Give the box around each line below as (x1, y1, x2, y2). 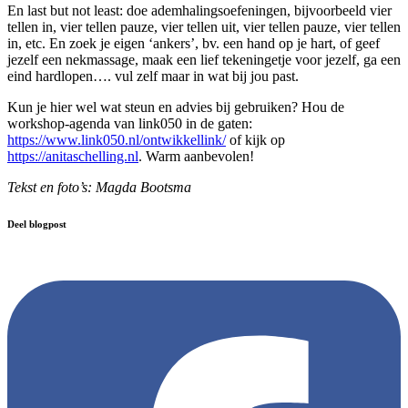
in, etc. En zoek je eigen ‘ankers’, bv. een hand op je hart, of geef (7, 36, 380, 52)
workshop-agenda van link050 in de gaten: (7, 116, 252, 132)
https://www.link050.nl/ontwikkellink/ (7, 132, 226, 148)
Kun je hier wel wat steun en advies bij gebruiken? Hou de (7, 99, 344, 116)
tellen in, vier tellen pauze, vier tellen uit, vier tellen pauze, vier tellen (7, 19, 401, 36)
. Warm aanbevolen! (138, 148, 254, 165)
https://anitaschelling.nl (7, 148, 138, 165)
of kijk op (226, 132, 285, 148)
